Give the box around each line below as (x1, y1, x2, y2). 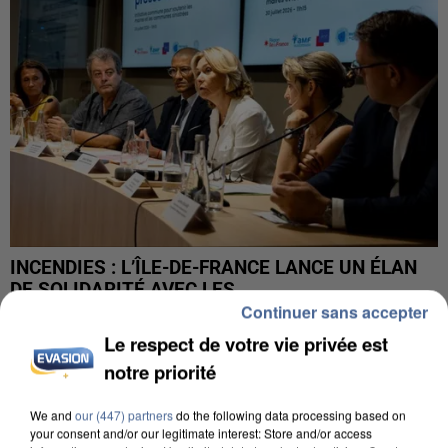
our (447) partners (75, 406, 173, 423)
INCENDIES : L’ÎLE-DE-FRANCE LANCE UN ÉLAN (10, 256, 417, 279)
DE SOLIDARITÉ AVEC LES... (10, 278, 253, 301)
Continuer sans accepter (241, 300, 428, 323)
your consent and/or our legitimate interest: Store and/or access (30, 424, 372, 441)
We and (30, 406, 75, 423)
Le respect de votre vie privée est (104, 330, 389, 357)
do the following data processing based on (173, 406, 406, 423)
